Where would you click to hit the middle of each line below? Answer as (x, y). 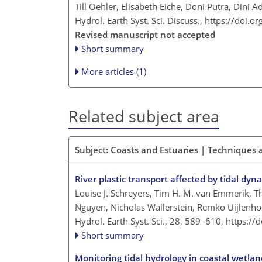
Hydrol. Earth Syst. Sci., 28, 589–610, (150, 221)
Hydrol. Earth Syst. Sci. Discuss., (140, 21)
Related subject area (144, 116)
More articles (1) (114, 72)
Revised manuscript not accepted (145, 35)
